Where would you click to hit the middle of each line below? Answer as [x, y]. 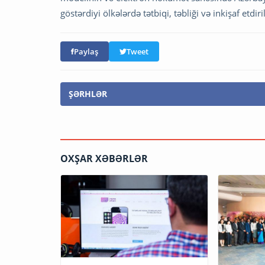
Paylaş [86, 52]
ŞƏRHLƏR [88, 94]
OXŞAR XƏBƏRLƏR [104, 159]
